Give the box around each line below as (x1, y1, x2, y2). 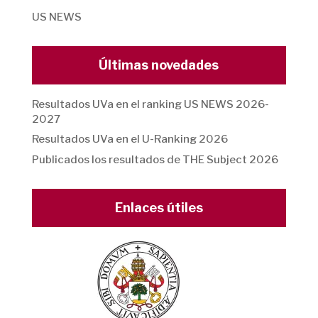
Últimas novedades (99, 57, 219, 72)
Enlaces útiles (114, 199, 203, 215)
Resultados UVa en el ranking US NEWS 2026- (31, 97, 269, 111)
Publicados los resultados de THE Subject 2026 (31, 153, 278, 166)
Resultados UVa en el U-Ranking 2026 (31, 133, 228, 146)
